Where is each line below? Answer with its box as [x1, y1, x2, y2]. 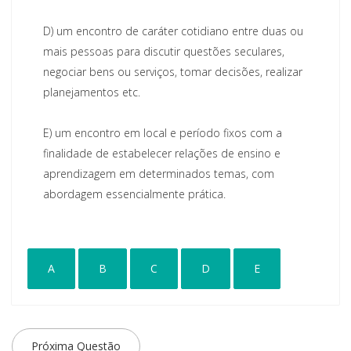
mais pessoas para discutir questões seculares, [43, 43, 284, 59]
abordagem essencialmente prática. [43, 186, 226, 201]
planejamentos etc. [43, 84, 140, 100]
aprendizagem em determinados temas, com [43, 165, 274, 181]
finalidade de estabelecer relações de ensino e [43, 145, 280, 161]
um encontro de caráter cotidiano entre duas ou [53, 23, 303, 38]
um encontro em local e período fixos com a [52, 125, 282, 140]
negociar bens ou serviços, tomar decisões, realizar [43, 63, 302, 79]
